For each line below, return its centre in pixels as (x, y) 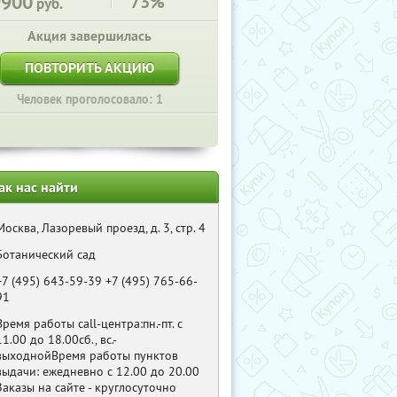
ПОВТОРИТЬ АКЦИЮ (90, 68)
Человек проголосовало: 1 (90, 99)
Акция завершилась (90, 36)
